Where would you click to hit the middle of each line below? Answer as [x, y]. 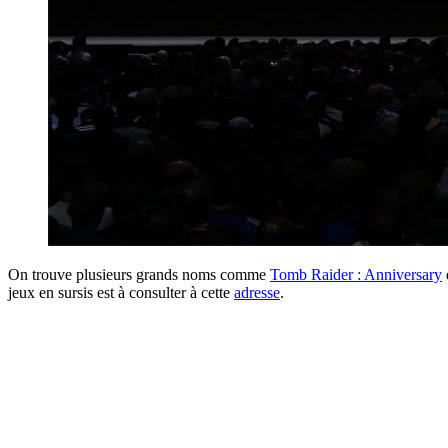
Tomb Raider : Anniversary [356, 275]
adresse [257, 293]
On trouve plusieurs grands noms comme [139, 275]
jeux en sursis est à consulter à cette [121, 293]
